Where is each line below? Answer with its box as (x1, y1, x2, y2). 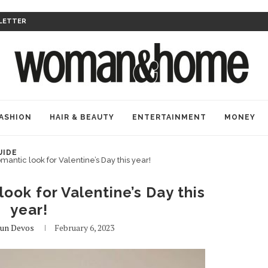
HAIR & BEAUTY (50, 113, 114, 121)
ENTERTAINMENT (132, 113, 206, 121)
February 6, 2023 (54, 222, 115, 233)
